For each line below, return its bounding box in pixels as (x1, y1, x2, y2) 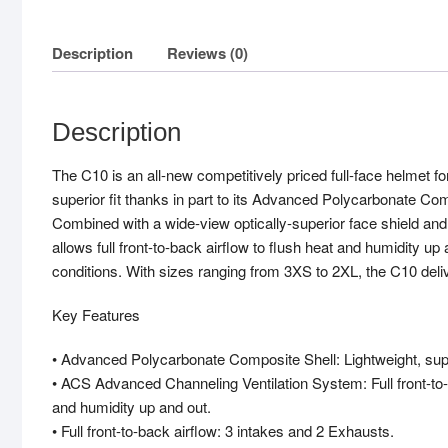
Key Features (52, 304, 140, 326)
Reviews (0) (167, 41, 248, 64)
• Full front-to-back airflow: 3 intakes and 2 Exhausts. (52, 420, 394, 442)
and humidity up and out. (52, 396, 211, 418)
